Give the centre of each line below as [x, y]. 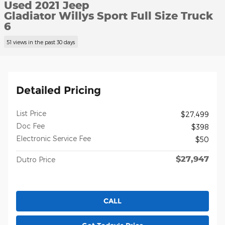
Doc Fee [30, 126]
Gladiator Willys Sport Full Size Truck [108, 16]
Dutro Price [36, 159]
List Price [31, 113]
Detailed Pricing [59, 90]
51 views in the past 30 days [41, 42]
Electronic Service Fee [53, 138]
